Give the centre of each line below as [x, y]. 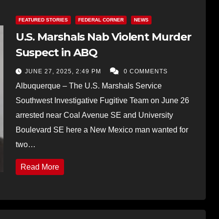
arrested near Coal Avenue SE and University [94, 115]
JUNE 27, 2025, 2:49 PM [64, 71]
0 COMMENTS [145, 71]
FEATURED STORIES [43, 20]
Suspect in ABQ [56, 52]
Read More [40, 167]
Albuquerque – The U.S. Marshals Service [88, 86]
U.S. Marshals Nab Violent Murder [103, 37]
